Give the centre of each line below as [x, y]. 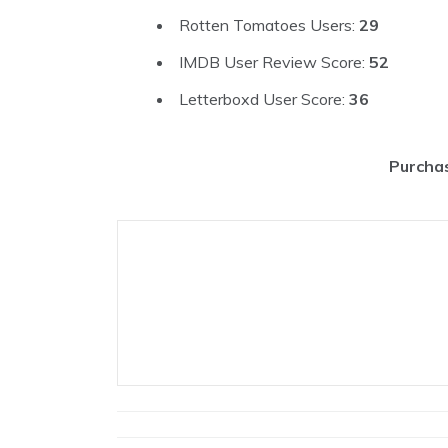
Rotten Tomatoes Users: [269, 25]
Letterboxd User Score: [264, 99]
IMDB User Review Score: [274, 62]
